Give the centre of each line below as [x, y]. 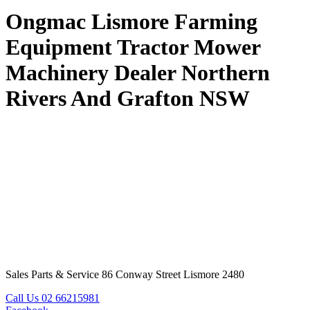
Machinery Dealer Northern [138, 73]
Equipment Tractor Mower [133, 47]
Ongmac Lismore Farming [131, 22]
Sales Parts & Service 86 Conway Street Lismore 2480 [125, 274]
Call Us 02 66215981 [53, 298]
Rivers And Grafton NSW [128, 99]
